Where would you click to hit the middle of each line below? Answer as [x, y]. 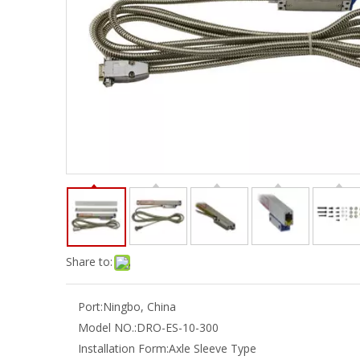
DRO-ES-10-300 [178, 327]
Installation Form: [123, 348]
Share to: [89, 262]
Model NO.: [107, 327]
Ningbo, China [139, 307]
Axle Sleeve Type [213, 348]
